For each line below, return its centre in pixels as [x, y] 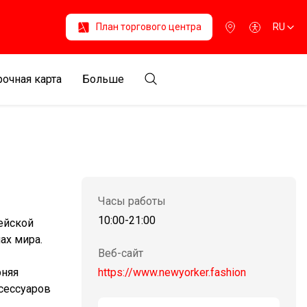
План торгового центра [149, 27]
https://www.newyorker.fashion [172, 272]
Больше [103, 79]
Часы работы [132, 201]
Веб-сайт [121, 253]
